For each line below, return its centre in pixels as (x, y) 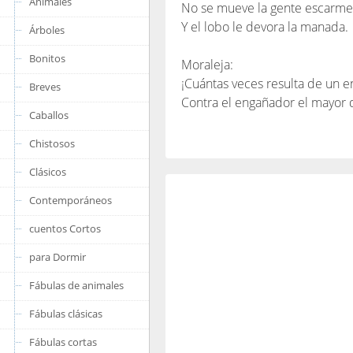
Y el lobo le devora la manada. (265, 27)
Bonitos (47, 58)
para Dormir (58, 257)
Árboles (47, 30)
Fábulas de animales (76, 285)
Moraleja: (207, 65)
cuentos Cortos (65, 229)
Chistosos (52, 143)
